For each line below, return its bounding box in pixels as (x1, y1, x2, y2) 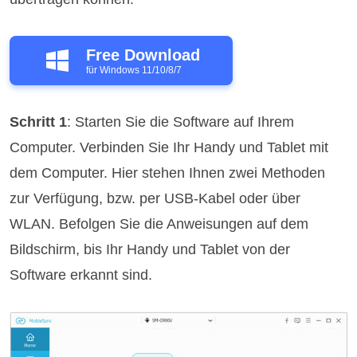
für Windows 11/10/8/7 (85, 64, 182, 76)
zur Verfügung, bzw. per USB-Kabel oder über (10, 190, 301, 206)
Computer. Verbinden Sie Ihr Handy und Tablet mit (10, 139, 329, 155)
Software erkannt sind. (10, 266, 153, 283)
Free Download (85, 45, 200, 64)
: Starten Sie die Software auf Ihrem (67, 113, 295, 130)
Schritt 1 (10, 113, 68, 130)
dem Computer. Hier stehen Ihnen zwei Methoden (10, 164, 326, 181)
